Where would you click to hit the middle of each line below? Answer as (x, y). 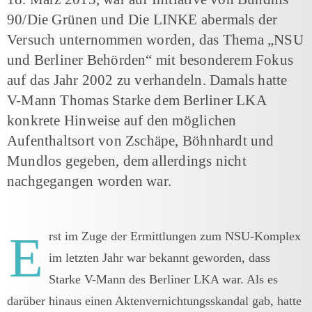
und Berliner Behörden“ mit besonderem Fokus (150, 60)
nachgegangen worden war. (89, 181)
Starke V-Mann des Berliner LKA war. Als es (163, 279)
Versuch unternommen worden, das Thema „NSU (155, 39)
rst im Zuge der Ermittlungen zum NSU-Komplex (175, 236)
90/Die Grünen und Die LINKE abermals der (142, 19)
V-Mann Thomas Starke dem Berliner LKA (136, 100)
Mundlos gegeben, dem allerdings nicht (127, 161)
